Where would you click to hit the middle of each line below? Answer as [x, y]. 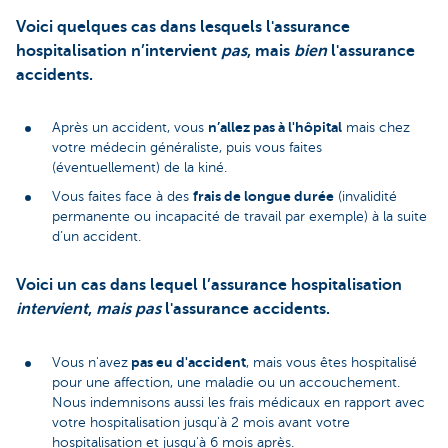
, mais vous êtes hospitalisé [331, 362]
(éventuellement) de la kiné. [139, 167]
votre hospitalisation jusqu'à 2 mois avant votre [201, 422]
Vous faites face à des [122, 196]
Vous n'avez [90, 362]
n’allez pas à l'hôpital [275, 126]
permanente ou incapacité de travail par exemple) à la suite [239, 216]
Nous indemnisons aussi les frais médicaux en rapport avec [238, 402]
